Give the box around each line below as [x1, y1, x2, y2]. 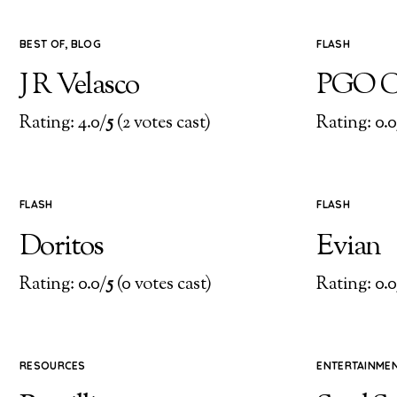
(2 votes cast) [113, 111, 211, 137]
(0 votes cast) [113, 272, 212, 299]
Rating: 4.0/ [19, 111, 106, 137]
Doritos [19, 226, 104, 268]
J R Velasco [19, 65, 139, 106]
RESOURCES [19, 359, 86, 373]
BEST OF [19, 36, 66, 51]
